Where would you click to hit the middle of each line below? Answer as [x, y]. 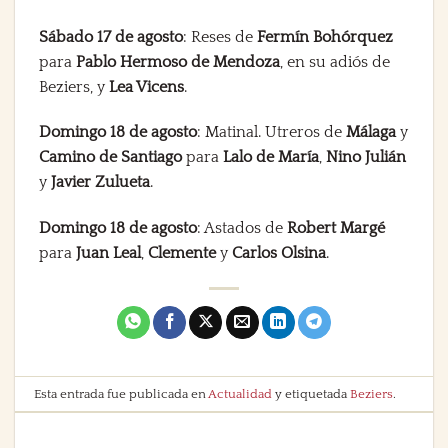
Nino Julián [366, 157]
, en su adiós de [335, 61]
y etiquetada [311, 393]
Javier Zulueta [100, 182]
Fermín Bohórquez [325, 36]
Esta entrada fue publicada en [121, 393]
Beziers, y [74, 86]
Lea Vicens [146, 86]
